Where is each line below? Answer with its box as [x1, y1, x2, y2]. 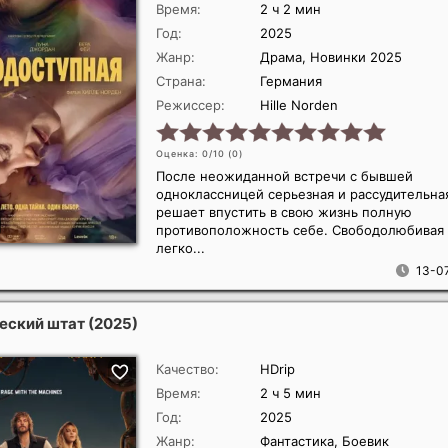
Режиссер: [156, 97, 225, 113]
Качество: [156, 361, 219, 377]
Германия [260, 73, 322, 89]
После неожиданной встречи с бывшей [156, 168, 413, 184]
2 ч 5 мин [260, 385, 321, 401]
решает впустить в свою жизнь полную [156, 204, 412, 220]
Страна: [156, 73, 206, 89]
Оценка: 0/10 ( [156, 148, 232, 159]
